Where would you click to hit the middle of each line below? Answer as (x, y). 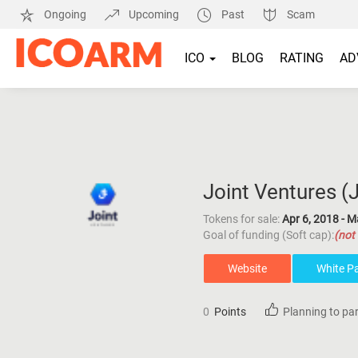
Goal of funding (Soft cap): (268, 235)
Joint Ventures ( (275, 192)
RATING (301, 58)
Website (247, 268)
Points (227, 312)
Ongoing (65, 14)
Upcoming (154, 14)
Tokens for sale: (241, 219)
